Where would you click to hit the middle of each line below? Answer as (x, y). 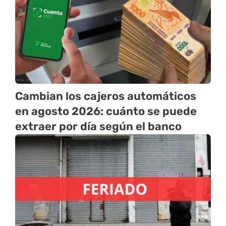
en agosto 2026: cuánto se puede (106, 111)
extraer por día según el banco (98, 126)
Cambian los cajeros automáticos (106, 96)
